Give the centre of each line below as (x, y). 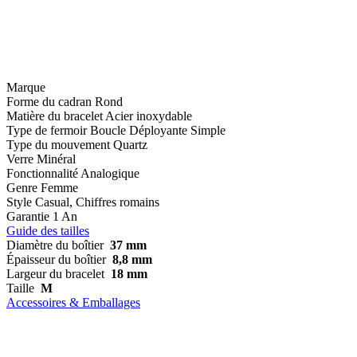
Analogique (110, 173)
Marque (26, 87)
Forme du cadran (49, 101)
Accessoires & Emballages (73, 302)
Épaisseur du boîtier (56, 259)
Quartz (130, 144)
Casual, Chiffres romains (97, 202)
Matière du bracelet (55, 116)
